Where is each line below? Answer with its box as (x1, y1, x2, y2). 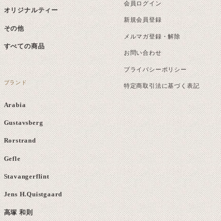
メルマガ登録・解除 (123, 33, 181, 40)
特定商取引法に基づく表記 (123, 82, 200, 90)
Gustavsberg (3, 119, 43, 127)
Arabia (3, 101, 26, 109)
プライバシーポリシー (123, 66, 187, 73)
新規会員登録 (123, 16, 162, 24)
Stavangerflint (3, 173, 49, 181)
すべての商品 (3, 42, 45, 50)
